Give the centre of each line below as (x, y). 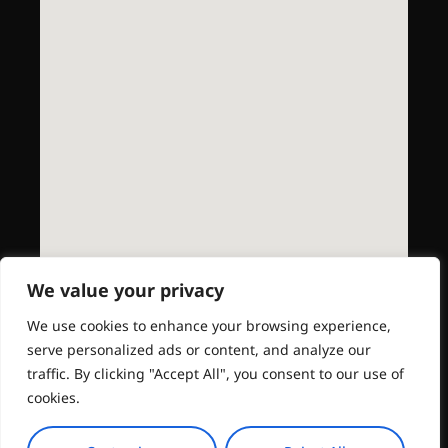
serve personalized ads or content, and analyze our (199, 349)
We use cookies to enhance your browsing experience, (209, 325)
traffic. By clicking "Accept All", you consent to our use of (215, 373)
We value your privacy (125, 290)
